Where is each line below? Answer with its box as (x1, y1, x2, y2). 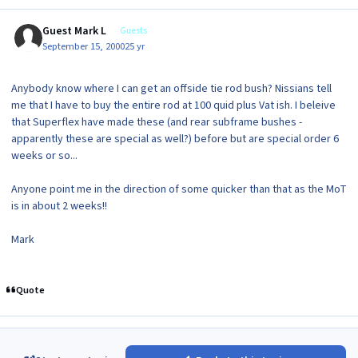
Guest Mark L (42, 23, 107, 40)
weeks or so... (11, 147, 78, 164)
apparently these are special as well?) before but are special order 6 (11, 130, 339, 147)
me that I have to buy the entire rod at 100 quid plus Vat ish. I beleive (11, 97, 336, 113)
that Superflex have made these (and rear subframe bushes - (11, 113, 302, 130)
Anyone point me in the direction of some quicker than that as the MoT (11, 181, 347, 197)
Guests (119, 25, 147, 38)
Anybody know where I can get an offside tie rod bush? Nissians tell (11, 80, 332, 97)
